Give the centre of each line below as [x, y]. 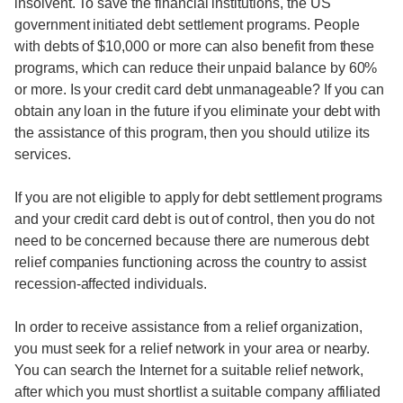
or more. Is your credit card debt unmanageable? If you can [200, 90]
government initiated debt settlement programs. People [187, 25]
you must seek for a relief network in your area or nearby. [193, 349]
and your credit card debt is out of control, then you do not [195, 219]
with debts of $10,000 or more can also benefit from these [195, 46]
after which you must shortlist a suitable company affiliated [198, 392]
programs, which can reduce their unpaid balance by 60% [196, 68]
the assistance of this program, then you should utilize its [193, 133]
